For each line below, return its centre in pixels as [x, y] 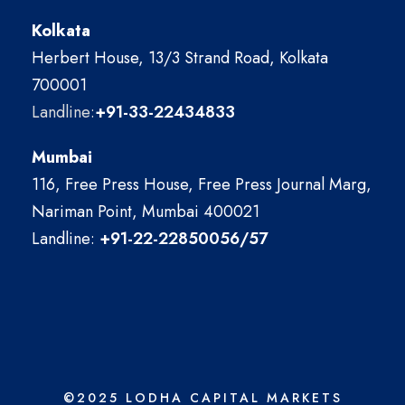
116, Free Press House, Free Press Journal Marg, [202, 185]
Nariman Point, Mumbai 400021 [146, 212]
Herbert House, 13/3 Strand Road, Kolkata [180, 58]
